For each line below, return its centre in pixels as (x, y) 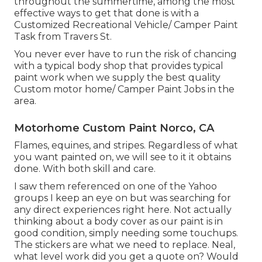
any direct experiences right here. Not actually (123, 209)
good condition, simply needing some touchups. (126, 233)
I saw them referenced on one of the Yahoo (116, 186)
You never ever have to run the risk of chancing (125, 54)
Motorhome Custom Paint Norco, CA (114, 128)
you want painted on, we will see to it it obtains (123, 157)
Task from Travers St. (63, 36)
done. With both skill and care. (85, 168)
